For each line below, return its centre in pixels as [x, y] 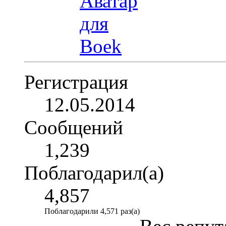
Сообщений [74, 127]
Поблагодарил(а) [94, 173]
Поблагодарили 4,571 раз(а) [92, 211]
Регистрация [76, 82]
